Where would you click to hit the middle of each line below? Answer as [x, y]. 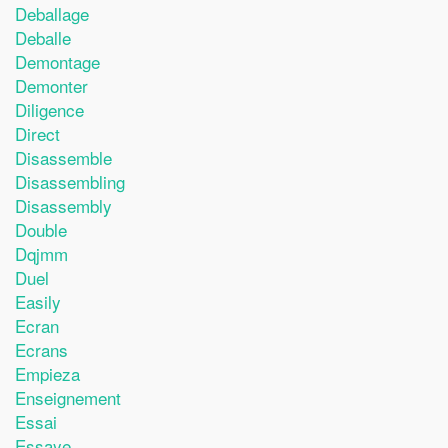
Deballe [43, 37]
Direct [37, 133]
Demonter [51, 85]
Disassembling [70, 181]
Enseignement [68, 397]
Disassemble [63, 157]
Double [41, 229]
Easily [38, 301]
